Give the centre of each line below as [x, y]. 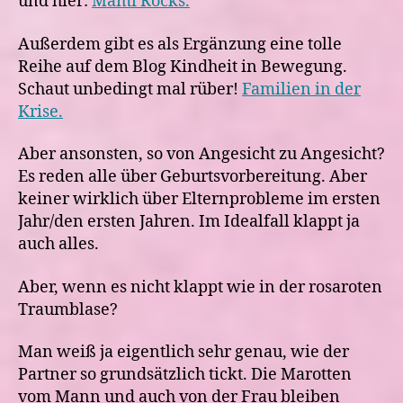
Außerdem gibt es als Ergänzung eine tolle [180, 44]
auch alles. [58, 244]
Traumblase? [68, 309]
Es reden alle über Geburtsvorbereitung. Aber [193, 177]
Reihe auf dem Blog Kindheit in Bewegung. [183, 67]
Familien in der [301, 89]
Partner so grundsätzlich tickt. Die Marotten [185, 375]
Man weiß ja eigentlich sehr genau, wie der [184, 352]
